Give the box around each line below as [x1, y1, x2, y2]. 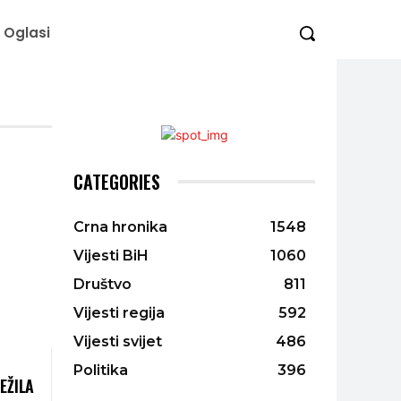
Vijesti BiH [73, 246, 149, 264]
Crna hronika [73, 218, 167, 235]
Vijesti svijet [73, 332, 162, 350]
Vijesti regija [73, 303, 165, 321]
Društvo [73, 275, 132, 293]
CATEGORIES [73, 167, 160, 195]
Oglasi [4, 23, 50, 43]
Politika [73, 361, 128, 379]
